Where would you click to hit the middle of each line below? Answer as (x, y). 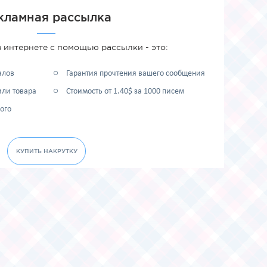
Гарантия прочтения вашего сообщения (136, 74)
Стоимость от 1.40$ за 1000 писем (125, 91)
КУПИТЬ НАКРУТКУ (46, 151)
